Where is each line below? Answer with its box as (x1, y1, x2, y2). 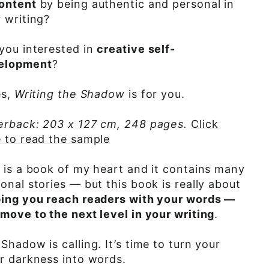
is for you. (125, 88, 185, 100)
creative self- (97, 43, 176, 55)
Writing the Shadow (14, 88, 125, 100)
